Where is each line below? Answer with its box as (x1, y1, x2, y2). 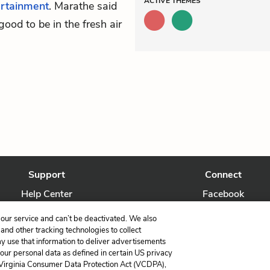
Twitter (207, 207, 239, 220)
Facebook (202, 187, 244, 201)
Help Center (21, 187, 73, 201)
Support (28, 168, 66, 181)
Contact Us (22, 207, 72, 220)
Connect (204, 168, 242, 181)
